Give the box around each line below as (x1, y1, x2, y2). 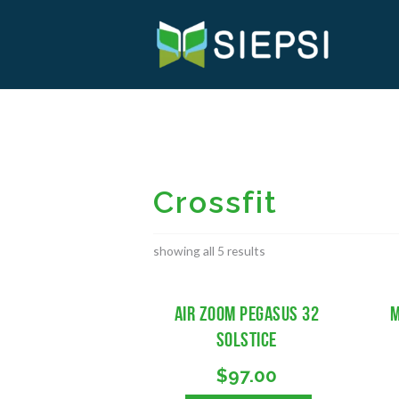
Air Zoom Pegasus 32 (174, 303, 320, 326)
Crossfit (153, 183, 278, 220)
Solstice (216, 329, 277, 352)
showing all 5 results (153, 243, 265, 259)
